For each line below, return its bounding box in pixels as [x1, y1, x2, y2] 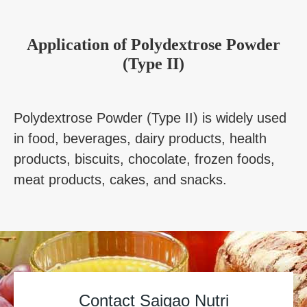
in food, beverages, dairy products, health [14, 130, 267, 146]
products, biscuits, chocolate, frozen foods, [14, 151, 275, 167]
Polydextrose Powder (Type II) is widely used [14, 110, 286, 125]
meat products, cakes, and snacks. [14, 171, 227, 187]
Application [27, 35, 109, 53]
